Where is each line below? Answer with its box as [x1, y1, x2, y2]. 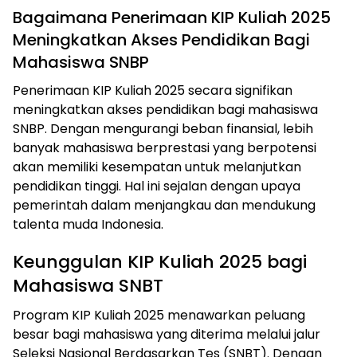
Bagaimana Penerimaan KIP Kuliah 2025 [13, 6, 331, 29]
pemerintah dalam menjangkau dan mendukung [13, 196, 316, 215]
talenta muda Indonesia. [13, 215, 163, 234]
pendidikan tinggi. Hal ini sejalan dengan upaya [13, 177, 300, 196]
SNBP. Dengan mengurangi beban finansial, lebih [13, 120, 313, 139]
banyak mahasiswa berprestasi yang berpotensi [13, 139, 316, 158]
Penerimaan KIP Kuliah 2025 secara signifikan [13, 81, 292, 100]
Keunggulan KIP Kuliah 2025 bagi [13, 249, 307, 275]
